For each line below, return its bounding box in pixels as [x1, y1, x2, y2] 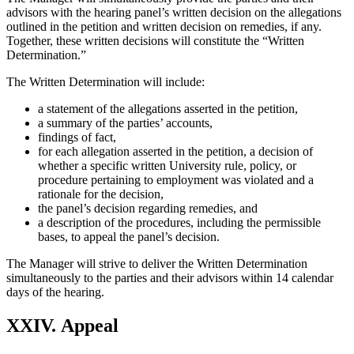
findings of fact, [38, 130, 116, 144]
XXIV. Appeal [6, 314, 119, 336]
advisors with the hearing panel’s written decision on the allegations [6, 5, 341, 19]
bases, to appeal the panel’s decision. [38, 229, 220, 243]
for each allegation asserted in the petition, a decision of [38, 144, 313, 158]
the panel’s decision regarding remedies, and [38, 201, 258, 215]
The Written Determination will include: [6, 74, 205, 88]
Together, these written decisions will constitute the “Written [6, 33, 304, 47]
